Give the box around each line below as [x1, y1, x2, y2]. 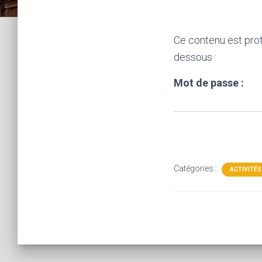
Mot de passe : [174, 77, 244, 89]
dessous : [174, 51, 216, 63]
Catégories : [174, 164, 219, 173]
